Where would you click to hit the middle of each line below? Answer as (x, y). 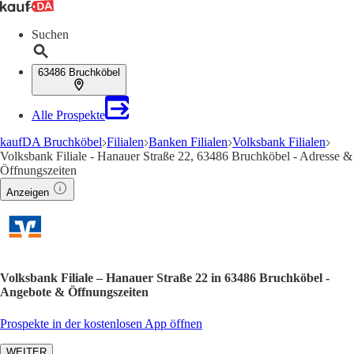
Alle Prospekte (68, 115)
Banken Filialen (188, 142)
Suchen (50, 34)
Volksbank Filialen (279, 142)
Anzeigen (28, 192)
